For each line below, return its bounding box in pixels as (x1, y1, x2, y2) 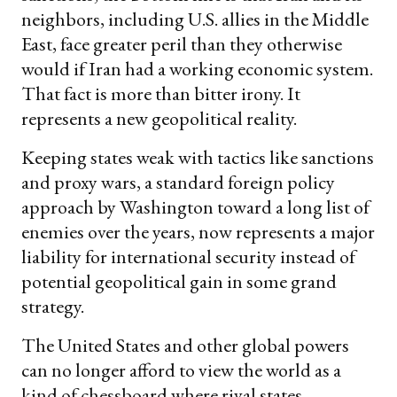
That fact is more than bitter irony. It (21, 80, 300, 106)
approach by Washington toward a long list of (21, 193, 370, 220)
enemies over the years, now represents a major (21, 218, 375, 245)
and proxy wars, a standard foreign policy (21, 168, 335, 195)
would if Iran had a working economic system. (21, 55, 373, 82)
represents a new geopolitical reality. (21, 105, 297, 131)
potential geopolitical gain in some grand (21, 268, 337, 294)
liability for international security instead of (21, 243, 355, 269)
